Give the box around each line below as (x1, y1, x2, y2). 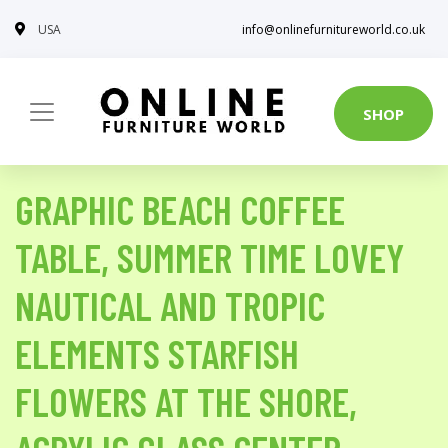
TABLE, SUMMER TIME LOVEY (15, 233, 404, 281)
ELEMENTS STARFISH (15, 329, 299, 377)
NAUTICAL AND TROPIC (15, 281, 325, 329)
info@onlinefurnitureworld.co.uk (242, 21, 425, 38)
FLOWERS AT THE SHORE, (15, 377, 357, 425)
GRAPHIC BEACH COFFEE (15, 185, 345, 233)
